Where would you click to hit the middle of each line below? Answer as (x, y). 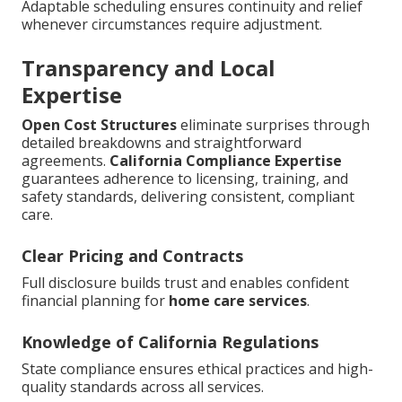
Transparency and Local (149, 68)
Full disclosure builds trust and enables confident (185, 283)
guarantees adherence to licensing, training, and (185, 179)
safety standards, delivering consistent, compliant (188, 197)
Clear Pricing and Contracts (132, 256)
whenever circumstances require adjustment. (172, 25)
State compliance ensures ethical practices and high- (197, 369)
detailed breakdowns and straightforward (162, 143)
